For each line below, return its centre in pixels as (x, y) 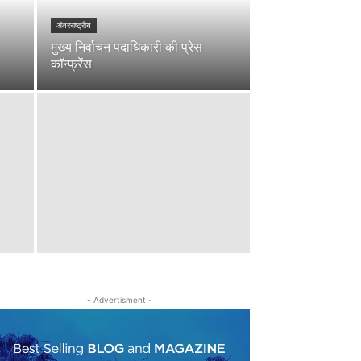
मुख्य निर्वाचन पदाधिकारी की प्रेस (127, 47)
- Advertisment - (119, 299)
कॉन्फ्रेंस (71, 64)
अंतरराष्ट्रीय (74, 25)
